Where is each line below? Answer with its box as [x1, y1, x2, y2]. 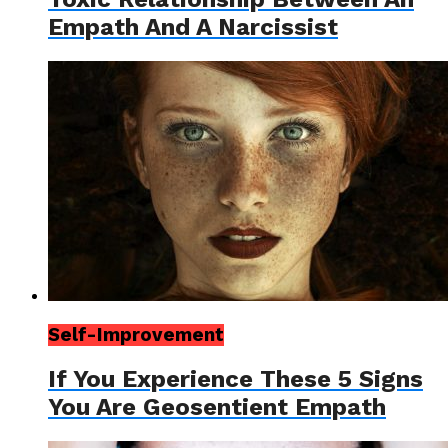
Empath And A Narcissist [48, 12, 338, 41]
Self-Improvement [48, 323, 224, 346]
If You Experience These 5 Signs [48, 365, 423, 394]
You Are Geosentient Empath [48, 393, 386, 422]
